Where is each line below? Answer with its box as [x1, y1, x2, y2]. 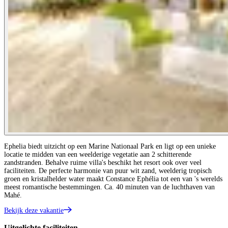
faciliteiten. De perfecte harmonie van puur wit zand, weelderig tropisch [4, 166, 212, 175]
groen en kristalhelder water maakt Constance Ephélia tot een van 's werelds [4, 175, 222, 183]
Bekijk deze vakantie [4, 206, 64, 214]
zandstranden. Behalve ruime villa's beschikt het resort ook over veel [4, 158, 202, 166]
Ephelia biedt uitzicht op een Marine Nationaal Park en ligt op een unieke [4, 142, 216, 150]
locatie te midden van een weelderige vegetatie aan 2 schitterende [4, 150, 191, 158]
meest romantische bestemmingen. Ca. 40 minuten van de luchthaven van [4, 183, 215, 191]
